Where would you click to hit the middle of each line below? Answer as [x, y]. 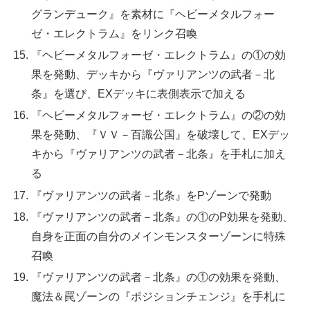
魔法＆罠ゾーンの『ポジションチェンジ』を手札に [159, 296]
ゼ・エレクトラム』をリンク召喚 [115, 34]
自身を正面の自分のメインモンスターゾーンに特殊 [159, 236]
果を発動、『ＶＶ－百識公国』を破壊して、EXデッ [161, 135]
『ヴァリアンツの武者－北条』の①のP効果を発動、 [163, 217]
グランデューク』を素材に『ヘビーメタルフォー [153, 15]
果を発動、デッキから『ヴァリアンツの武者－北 [153, 75]
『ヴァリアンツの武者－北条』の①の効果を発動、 [159, 277]
